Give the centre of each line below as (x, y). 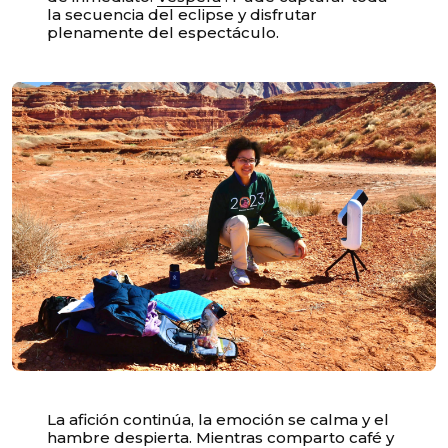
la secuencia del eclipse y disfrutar (182, 15)
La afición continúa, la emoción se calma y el (218, 419)
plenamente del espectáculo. (163, 33)
